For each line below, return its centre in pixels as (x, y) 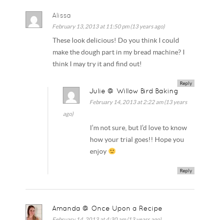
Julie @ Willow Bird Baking (134, 91)
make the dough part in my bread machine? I (119, 53)
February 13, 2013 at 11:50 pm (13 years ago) (109, 27)
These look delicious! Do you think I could (116, 41)
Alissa (62, 15)
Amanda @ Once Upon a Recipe (108, 208)
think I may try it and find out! (97, 64)
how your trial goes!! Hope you (137, 139)
